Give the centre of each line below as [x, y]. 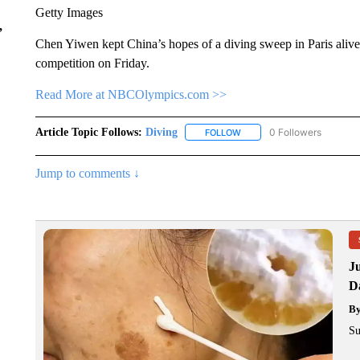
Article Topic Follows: [88, 132]
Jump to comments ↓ [87, 173]
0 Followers [295, 132]
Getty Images [69, 12]
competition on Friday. [92, 63]
